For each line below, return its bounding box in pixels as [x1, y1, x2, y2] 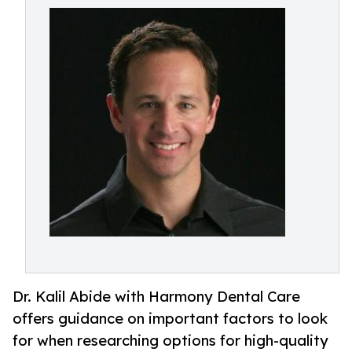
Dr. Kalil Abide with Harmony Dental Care [13, 288, 300, 306]
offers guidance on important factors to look [13, 310, 328, 328]
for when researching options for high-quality [13, 332, 328, 350]
